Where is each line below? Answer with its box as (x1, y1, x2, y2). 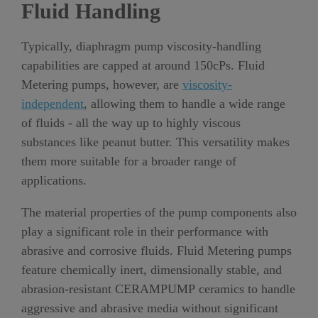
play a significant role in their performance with (21, 224, 268, 239)
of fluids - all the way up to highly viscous (21, 116, 241, 131)
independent (21, 97, 84, 111)
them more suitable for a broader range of (21, 154, 236, 169)
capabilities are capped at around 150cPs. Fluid (21, 58, 265, 73)
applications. (21, 173, 87, 188)
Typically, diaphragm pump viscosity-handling (21, 39, 261, 54)
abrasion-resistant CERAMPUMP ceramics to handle (21, 282, 295, 297)
